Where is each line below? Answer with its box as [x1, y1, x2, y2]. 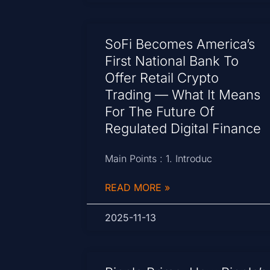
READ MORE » [105, 181, 171, 194]
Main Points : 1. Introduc [105, 152, 213, 165]
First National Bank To [105, 53, 239, 69]
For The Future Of [105, 104, 215, 120]
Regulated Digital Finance [105, 121, 262, 137]
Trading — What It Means [105, 87, 261, 103]
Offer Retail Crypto [105, 70, 219, 86]
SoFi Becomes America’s [105, 36, 256, 52]
